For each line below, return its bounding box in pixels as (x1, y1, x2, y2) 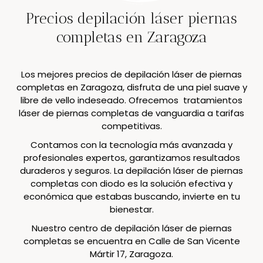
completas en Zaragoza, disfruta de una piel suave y (16, 80, 247, 93)
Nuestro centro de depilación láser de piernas (31, 221, 232, 234)
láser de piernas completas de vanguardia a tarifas (19, 106, 244, 119)
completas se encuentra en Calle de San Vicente (23, 234, 240, 247)
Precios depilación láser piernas (26, 9, 237, 28)
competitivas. (101, 119, 162, 132)
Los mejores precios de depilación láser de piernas (21, 68, 242, 80)
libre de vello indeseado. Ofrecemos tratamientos (21, 93, 242, 106)
